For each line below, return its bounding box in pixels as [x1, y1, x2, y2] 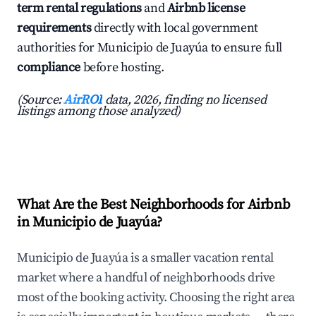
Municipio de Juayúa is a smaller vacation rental [17, 250, 274, 267]
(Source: [17, 92, 64, 109]
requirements [17, 20, 92, 37]
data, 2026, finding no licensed [102, 92, 267, 109]
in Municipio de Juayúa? [17, 214, 162, 232]
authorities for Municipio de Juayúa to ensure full [17, 39, 283, 56]
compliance [17, 59, 80, 76]
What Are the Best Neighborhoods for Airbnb [17, 196, 291, 214]
